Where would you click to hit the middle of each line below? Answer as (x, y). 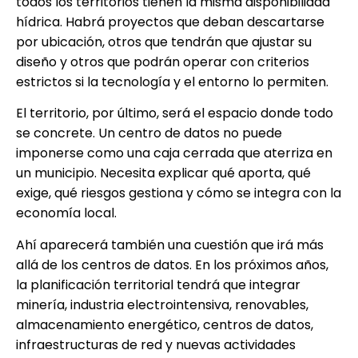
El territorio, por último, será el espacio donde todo (175, 113)
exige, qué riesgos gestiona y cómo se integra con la (179, 193)
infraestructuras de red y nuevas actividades (156, 344)
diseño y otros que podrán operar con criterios (163, 62)
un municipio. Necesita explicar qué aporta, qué (163, 173)
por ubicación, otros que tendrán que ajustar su (164, 42)
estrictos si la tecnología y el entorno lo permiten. (172, 82)
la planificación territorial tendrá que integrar (158, 284)
